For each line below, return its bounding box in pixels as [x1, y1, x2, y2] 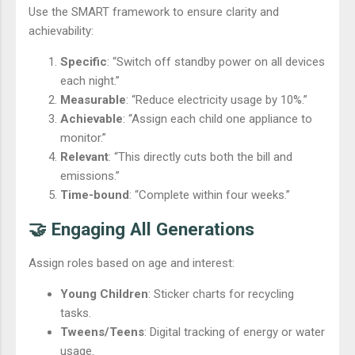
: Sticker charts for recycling [148, 286, 294, 301]
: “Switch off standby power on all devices [107, 55, 325, 70]
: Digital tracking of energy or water [144, 324, 325, 339]
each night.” [60, 74, 120, 89]
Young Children [60, 286, 148, 301]
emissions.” [60, 169, 120, 184]
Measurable [60, 93, 126, 108]
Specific [60, 55, 107, 70]
